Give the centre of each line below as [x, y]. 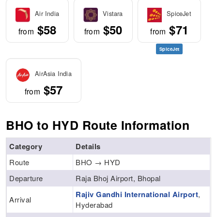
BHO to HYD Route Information [98, 125]
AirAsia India [53, 74]
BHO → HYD [98, 162]
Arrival [20, 200]
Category [26, 147]
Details [88, 147]
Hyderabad [94, 205]
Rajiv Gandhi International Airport [137, 194]
